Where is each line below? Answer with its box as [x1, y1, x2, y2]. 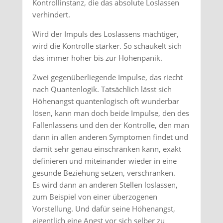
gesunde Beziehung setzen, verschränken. [32, 168, 175, 178]
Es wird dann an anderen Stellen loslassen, [32, 180, 178, 190]
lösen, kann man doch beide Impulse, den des [32, 108, 189, 118]
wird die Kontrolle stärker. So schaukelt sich [32, 41, 182, 51]
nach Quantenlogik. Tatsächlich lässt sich [32, 84, 172, 94]
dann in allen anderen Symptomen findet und [32, 132, 188, 142]
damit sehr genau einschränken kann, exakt [32, 144, 181, 154]
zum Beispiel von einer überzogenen [32, 192, 157, 202]
